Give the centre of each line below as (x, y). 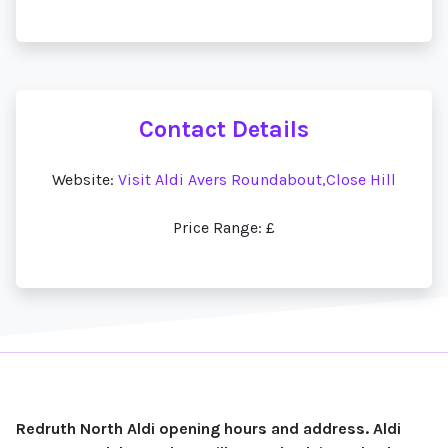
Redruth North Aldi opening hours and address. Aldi (208, 428)
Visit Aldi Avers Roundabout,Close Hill (257, 179)
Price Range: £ (224, 227)
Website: (85, 179)
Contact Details (224, 129)
